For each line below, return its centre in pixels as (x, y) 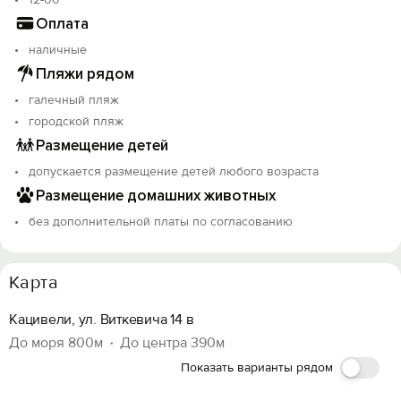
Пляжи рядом (85, 73)
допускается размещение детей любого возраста (174, 171)
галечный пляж (74, 100)
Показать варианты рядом (257, 367)
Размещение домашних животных (156, 195)
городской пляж (76, 121)
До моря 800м (56, 343)
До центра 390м (172, 343)
